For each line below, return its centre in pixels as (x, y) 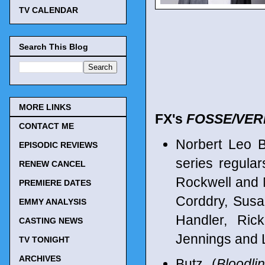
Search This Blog (54, 46)
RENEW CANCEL (52, 164)
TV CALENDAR (49, 10)
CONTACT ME (46, 126)
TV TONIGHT (44, 240)
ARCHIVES (40, 259)
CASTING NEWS (51, 221)
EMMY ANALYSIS (53, 202)
